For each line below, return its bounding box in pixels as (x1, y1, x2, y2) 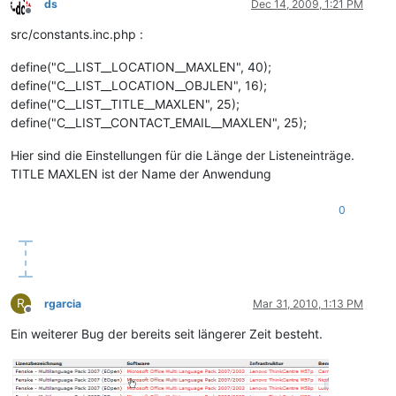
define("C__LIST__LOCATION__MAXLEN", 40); (11, 59, 271, 75)
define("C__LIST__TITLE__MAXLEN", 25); (11, 96, 240, 112)
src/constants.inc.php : (11, 27, 143, 42)
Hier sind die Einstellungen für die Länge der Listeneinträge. (11, 148, 354, 164)
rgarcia (44, 297, 81, 311)
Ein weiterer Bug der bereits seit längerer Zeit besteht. (11, 326, 323, 342)
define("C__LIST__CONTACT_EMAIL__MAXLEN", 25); (11, 115, 307, 131)
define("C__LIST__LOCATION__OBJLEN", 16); (11, 78, 267, 94)
